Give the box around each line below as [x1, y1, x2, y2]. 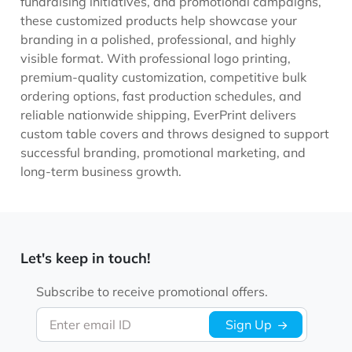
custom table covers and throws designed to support [20, 125, 330, 141]
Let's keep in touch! [20, 248, 151, 267]
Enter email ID [49, 316, 131, 332]
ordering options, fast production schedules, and [20, 87, 302, 104]
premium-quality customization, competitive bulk [20, 68, 307, 85]
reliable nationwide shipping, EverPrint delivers [20, 106, 297, 123]
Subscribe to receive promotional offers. [36, 283, 269, 299]
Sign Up [225, 316, 272, 332]
